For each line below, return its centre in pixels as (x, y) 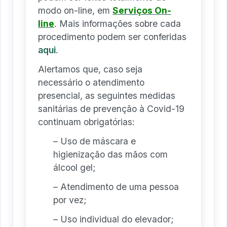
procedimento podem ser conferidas (112, 36)
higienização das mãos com (110, 154)
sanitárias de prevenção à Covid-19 (111, 108)
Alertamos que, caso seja (90, 69)
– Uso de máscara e (94, 141)
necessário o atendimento (91, 82)
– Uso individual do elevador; (113, 219)
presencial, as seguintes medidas (107, 95)
